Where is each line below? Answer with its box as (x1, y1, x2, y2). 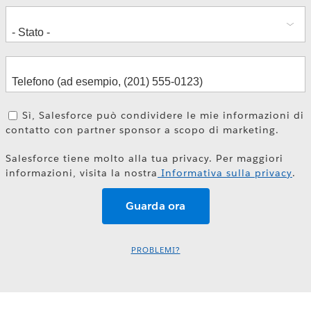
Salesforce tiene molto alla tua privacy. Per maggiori (6, 151, 283, 165)
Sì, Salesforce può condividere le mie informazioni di (22, 109, 305, 122)
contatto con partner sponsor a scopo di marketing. (6, 124, 279, 137)
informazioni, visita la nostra (6, 166, 158, 179)
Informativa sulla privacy (158, 166, 292, 179)
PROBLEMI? (131, 245, 180, 256)
